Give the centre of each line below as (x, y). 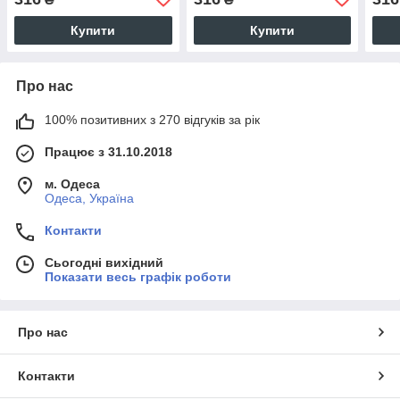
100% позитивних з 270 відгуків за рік (152, 119)
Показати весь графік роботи (138, 276)
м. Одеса (72, 183)
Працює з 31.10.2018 (108, 151)
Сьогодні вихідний (104, 262)
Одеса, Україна (89, 198)
